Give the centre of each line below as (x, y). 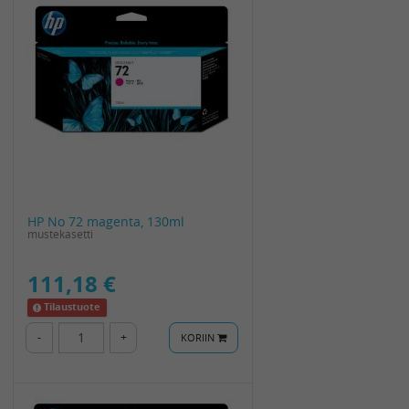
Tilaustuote (73, 307)
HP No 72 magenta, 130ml (106, 221)
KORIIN (199, 338)
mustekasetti (60, 233)
